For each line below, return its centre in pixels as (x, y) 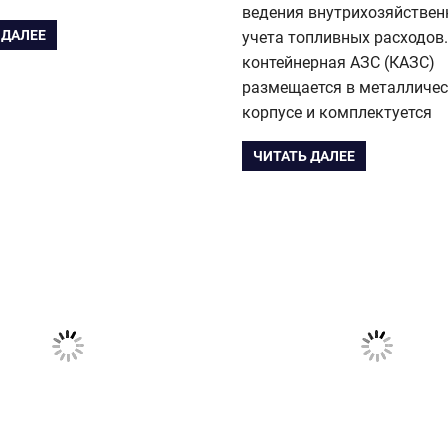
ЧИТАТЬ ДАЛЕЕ (304, 156)
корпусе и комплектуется (337, 112)
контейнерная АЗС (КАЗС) (338, 62)
